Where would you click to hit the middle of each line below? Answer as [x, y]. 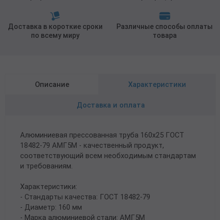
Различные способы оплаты [165, 26]
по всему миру [55, 35]
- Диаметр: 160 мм [51, 207]
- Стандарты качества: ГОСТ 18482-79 [85, 197]
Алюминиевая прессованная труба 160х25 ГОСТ [102, 135]
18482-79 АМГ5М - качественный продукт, [92, 145]
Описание [52, 84]
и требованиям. [46, 166]
